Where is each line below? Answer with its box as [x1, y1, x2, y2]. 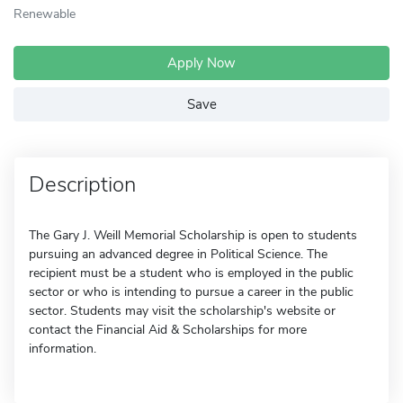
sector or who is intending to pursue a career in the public [29, 283, 354, 300]
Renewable [13, 4, 76, 22]
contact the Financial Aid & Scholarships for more [29, 321, 307, 338]
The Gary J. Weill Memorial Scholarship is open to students [29, 227, 357, 244]
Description [29, 170, 136, 199]
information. [29, 340, 96, 357]
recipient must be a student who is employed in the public [29, 264, 354, 282]
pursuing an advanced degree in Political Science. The [29, 246, 327, 263]
